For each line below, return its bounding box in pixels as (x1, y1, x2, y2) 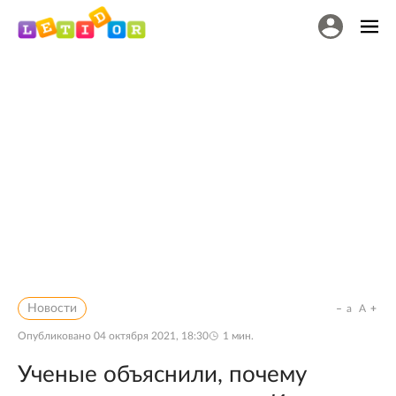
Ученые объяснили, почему (18, 363, 307, 386)
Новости (27, 302, 77, 315)
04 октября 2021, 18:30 (94, 331, 209, 341)
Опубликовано (18, 331, 94, 341)
